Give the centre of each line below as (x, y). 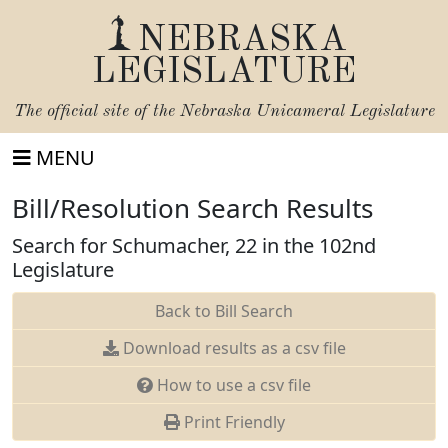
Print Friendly (232, 422)
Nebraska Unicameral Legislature (307, 111)
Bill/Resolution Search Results (192, 208)
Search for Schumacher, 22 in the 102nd (194, 245)
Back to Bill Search (224, 311)
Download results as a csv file (232, 348)
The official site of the (96, 111)
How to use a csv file (232, 385)
